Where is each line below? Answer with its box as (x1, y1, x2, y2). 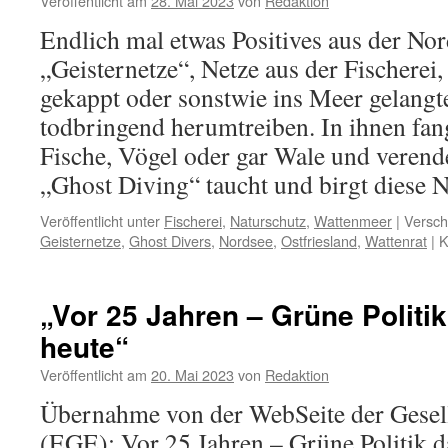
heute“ (40, 326, 129, 367)
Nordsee (219, 230, 273, 251)
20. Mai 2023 (151, 364, 234, 385)
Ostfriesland (281, 230, 357, 251)
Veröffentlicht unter (40, 210, 160, 231)
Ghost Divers (129, 230, 211, 251)
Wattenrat (365, 230, 427, 251)
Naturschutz (230, 210, 306, 231)
